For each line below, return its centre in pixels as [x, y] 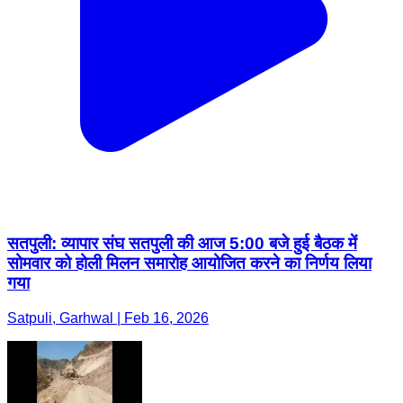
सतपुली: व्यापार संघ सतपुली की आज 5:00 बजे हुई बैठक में [182, 244]
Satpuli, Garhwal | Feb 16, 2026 [108, 318]
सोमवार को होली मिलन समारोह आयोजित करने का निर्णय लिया [189, 264]
